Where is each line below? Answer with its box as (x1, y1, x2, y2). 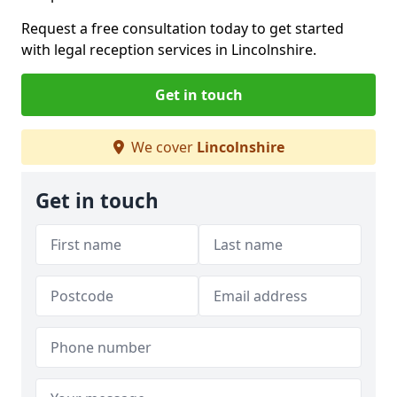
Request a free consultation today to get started (21, 19, 344, 38)
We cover (127, 137, 197, 157)
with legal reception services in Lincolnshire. (21, 40, 316, 59)
